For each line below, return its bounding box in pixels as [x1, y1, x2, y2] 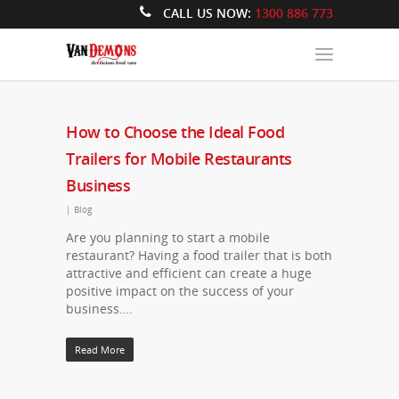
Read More [75, 343, 125, 356]
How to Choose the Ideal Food [66, 121, 284, 142]
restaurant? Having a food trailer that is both [66, 247, 332, 264]
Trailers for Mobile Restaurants [66, 148, 292, 169]
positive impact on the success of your [66, 282, 294, 299]
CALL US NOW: [159, 4, 255, 21]
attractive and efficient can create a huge [66, 265, 312, 281]
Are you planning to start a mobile [66, 229, 270, 246]
